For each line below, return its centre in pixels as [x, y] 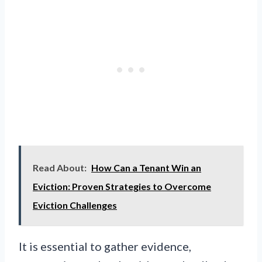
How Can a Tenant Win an [146, 168]
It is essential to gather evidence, [105, 247]
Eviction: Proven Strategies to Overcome [122, 187]
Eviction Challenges [75, 205]
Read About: [60, 168]
